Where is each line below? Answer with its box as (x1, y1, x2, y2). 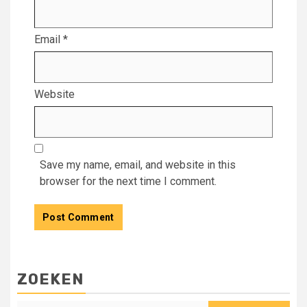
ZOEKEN (17, 269, 84, 288)
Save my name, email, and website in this (40, 158, 236, 171)
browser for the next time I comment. (40, 174, 217, 188)
